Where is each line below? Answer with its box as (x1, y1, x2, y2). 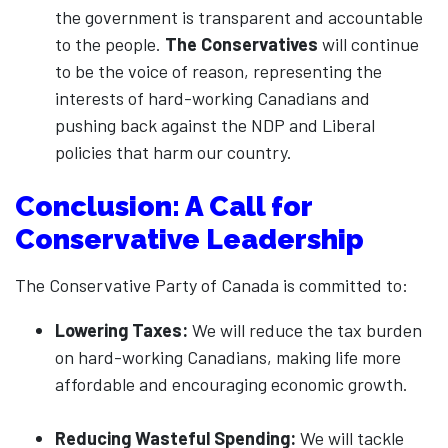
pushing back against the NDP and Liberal (55, 114, 375, 136)
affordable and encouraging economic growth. (55, 373, 408, 395)
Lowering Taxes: (55, 319, 188, 341)
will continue (318, 33, 419, 55)
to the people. (55, 33, 165, 55)
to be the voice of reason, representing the (55, 60, 382, 82)
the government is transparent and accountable (55, 6, 423, 28)
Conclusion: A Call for (15, 190, 312, 223)
